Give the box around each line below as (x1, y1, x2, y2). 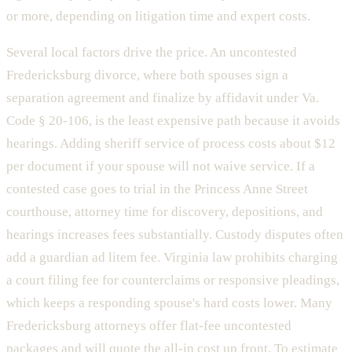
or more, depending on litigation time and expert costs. (6, 8, 310, 24)
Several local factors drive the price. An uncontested (6, 44, 297, 60)
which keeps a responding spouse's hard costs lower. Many (6, 295, 332, 310)
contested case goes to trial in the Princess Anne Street (6, 181, 308, 196)
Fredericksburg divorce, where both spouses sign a (6, 67, 288, 82)
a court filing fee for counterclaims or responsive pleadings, (6, 272, 339, 288)
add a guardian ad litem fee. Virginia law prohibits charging (6, 249, 338, 265)
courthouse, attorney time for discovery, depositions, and (6, 203, 323, 219)
